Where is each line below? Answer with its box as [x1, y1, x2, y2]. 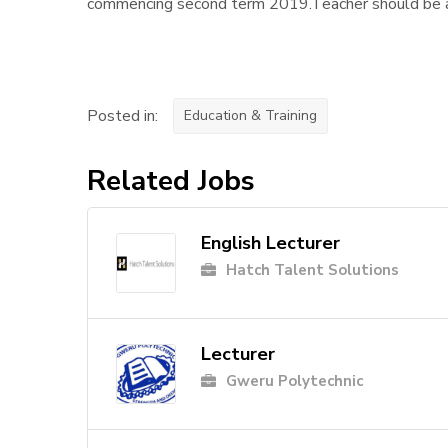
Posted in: [87, 105, 158, 128]
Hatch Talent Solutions [226, 260, 399, 281]
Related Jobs [87, 162, 255, 201]
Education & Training [184, 106, 317, 126]
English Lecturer [201, 231, 340, 256]
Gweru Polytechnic [226, 371, 363, 392]
